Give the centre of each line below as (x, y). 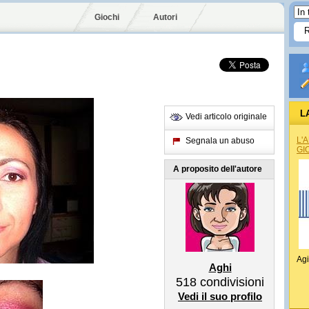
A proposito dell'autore (218, 169)
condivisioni (230, 282)
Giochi (107, 17)
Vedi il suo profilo (220, 296)
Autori (165, 17)
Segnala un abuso (220, 141)
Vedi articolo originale (226, 117)
